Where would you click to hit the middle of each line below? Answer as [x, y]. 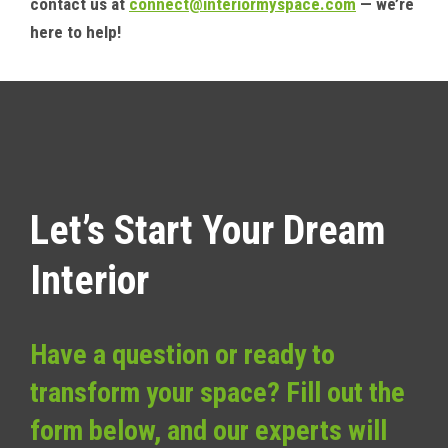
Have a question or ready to [182, 354]
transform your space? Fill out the [217, 392]
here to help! [75, 31]
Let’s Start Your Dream [208, 230]
